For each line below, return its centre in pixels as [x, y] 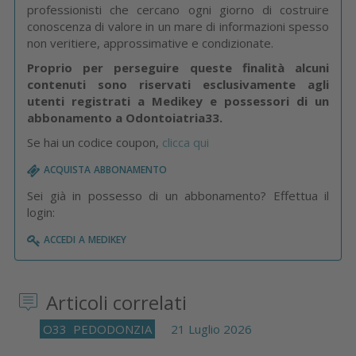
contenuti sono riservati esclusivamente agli [178, 84]
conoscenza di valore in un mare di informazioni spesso [178, 26]
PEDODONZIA [112, 329]
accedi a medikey [83, 238]
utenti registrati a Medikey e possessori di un [178, 101]
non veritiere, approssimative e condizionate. [150, 43]
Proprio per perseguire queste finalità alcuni [178, 67]
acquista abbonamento [104, 168]
